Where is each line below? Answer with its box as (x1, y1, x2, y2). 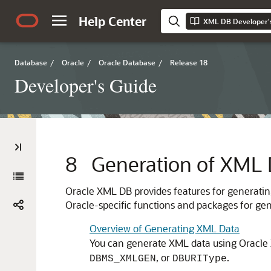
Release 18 (170, 57, 207, 67)
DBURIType (172, 253, 227, 264)
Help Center (79, 13, 146, 29)
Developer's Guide (15, 72, 157, 98)
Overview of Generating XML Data (90, 222, 240, 235)
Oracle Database (99, 57, 155, 67)
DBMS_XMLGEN (90, 253, 156, 264)
